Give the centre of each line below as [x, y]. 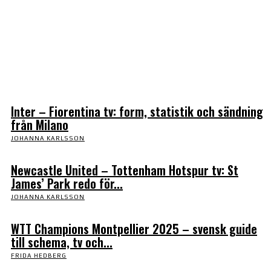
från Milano [40, 125]
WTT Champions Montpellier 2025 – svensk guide [134, 229]
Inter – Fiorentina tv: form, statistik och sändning [137, 111]
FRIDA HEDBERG [39, 256]
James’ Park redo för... [67, 183]
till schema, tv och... [62, 242]
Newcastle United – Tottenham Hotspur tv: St [125, 170]
